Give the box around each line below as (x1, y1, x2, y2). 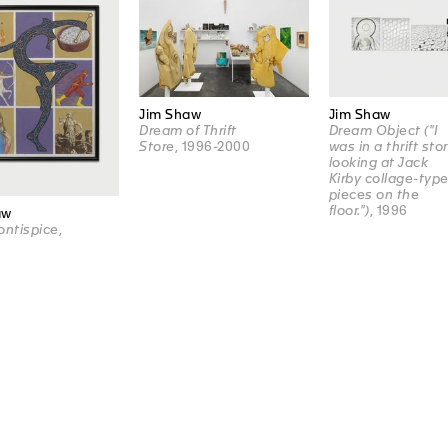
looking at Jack (328, 155, 429, 171)
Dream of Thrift (139, 123, 237, 139)
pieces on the (328, 187, 420, 203)
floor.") (328, 203, 370, 219)
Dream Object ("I (328, 123, 439, 139)
